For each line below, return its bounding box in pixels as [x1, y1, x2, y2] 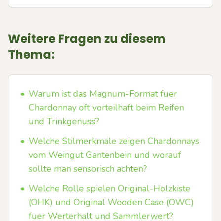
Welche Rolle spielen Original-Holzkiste [29, 183, 190, 194]
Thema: [8, 46, 55, 63]
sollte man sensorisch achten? [29, 163, 147, 175]
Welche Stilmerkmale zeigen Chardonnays [29, 135, 199, 147]
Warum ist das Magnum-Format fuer [29, 88, 177, 100]
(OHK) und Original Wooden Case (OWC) [29, 196, 194, 208]
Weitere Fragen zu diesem [8, 31, 166, 47]
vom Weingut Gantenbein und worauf [29, 149, 181, 161]
